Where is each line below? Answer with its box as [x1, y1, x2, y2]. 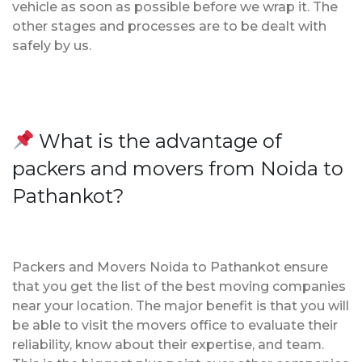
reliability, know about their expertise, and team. [12, 336, 324, 352]
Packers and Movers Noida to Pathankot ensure [12, 259, 328, 275]
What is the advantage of [34, 128, 283, 153]
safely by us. [12, 37, 91, 53]
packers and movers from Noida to [12, 156, 343, 180]
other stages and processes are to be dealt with [12, 18, 326, 34]
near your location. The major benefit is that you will [12, 297, 349, 314]
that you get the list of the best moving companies [12, 278, 346, 294]
